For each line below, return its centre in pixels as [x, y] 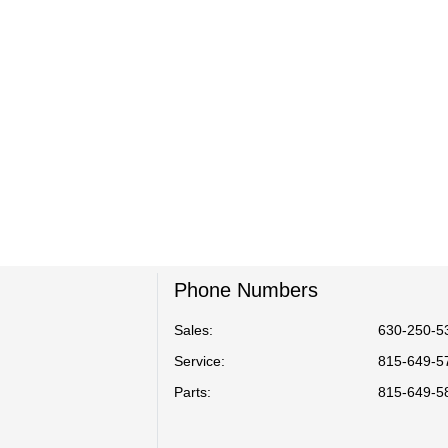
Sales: [193, 330]
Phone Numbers [245, 290]
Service [197, 361]
